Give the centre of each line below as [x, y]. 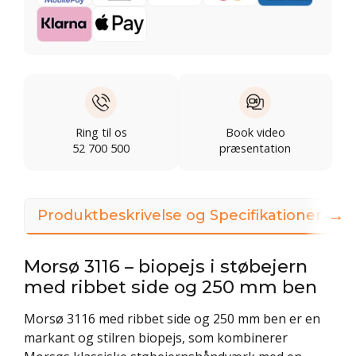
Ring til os [101, 132]
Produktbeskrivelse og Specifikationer [180, 215]
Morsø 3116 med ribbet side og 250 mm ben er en [172, 318]
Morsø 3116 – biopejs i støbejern [166, 266]
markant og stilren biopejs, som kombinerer [156, 337]
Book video [255, 132]
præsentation [255, 148]
